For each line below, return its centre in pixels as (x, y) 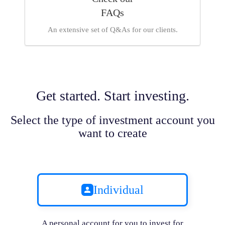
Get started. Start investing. (113, 96)
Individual (119, 190)
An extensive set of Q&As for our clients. (113, 29)
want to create (113, 133)
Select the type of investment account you (113, 120)
